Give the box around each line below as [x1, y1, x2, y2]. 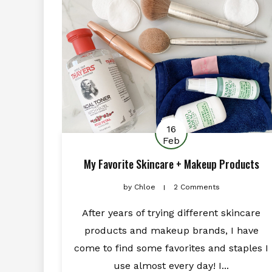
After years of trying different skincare [82, 206, 260, 219]
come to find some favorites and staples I [74, 242, 268, 254]
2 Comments [173, 182, 220, 191]
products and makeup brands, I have [84, 224, 259, 236]
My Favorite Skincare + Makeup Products [83, 155, 259, 172]
